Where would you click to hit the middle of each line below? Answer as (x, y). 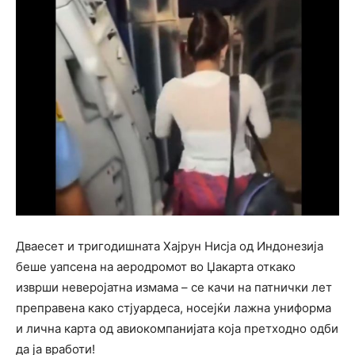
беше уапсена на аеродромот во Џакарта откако (156, 266)
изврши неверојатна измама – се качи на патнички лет (174, 287)
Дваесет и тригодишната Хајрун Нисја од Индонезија (170, 246)
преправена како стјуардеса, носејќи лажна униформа (174, 307)
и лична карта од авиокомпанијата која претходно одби (177, 328)
